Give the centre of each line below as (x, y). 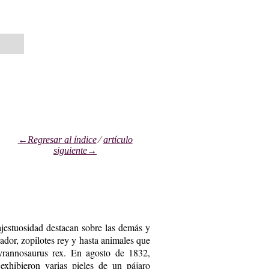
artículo (118, 139)
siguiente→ (75, 150)
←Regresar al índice (57, 139)
